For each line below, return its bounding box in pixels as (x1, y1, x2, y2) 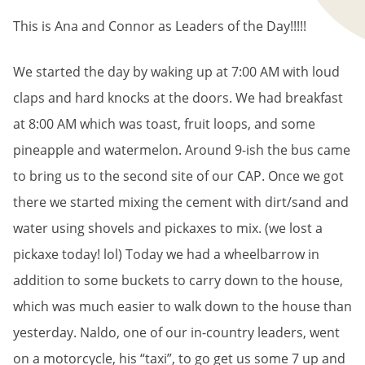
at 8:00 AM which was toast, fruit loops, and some (13, 115, 315, 133)
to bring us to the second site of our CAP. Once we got (13, 167, 344, 185)
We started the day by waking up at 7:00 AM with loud (13, 63, 340, 81)
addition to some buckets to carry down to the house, (13, 271, 343, 289)
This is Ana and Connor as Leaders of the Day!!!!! (13, 17, 306, 35)
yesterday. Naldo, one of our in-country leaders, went (13, 323, 340, 341)
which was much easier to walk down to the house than (13, 297, 352, 315)
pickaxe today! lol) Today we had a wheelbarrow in (13, 245, 319, 263)
